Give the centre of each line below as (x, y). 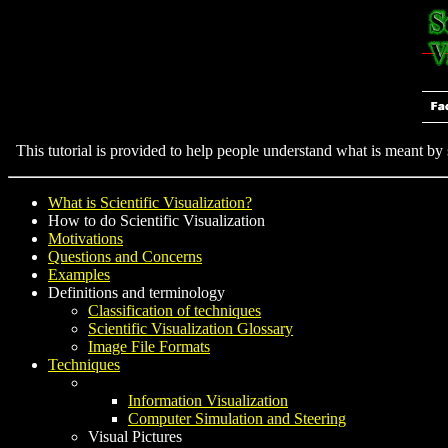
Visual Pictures (135, 437)
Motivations (85, 239)
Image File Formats (149, 347)
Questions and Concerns (125, 257)
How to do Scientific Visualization (156, 221)
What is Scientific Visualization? (150, 203)
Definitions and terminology (136, 293)
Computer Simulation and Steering (237, 419)
